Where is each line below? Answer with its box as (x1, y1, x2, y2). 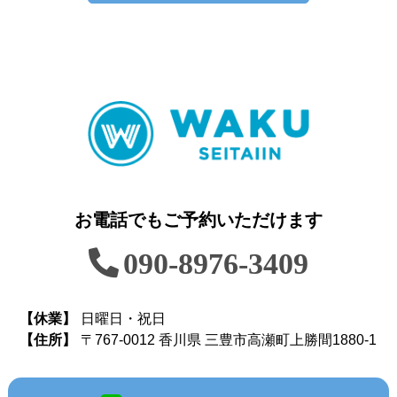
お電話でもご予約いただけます (74, 209, 323, 230)
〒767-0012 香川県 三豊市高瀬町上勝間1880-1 (81, 331, 378, 347)
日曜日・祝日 (81, 310, 167, 326)
